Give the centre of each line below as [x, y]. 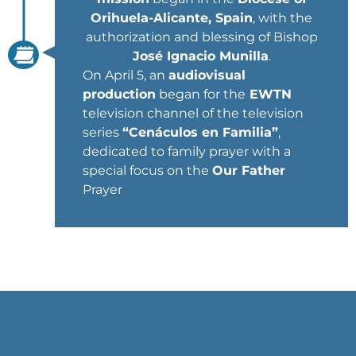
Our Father [249, 170]
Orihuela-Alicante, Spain [172, 17]
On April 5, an [126, 75]
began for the [201, 94]
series [103, 132]
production [119, 94]
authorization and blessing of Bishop [201, 37]
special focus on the [147, 170]
